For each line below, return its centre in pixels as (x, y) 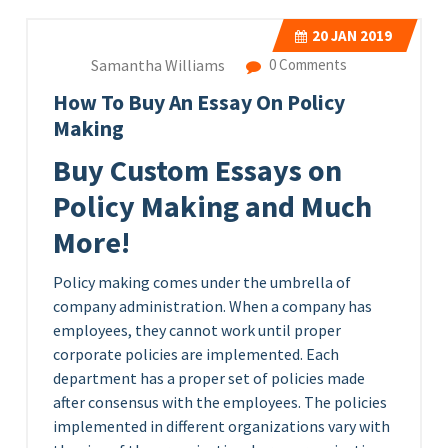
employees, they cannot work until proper (197, 330)
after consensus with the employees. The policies (220, 402)
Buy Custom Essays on (197, 170)
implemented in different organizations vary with (221, 426)
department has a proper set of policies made (209, 378)
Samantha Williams (158, 65)
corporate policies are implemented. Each (196, 354)
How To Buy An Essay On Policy (199, 102)
